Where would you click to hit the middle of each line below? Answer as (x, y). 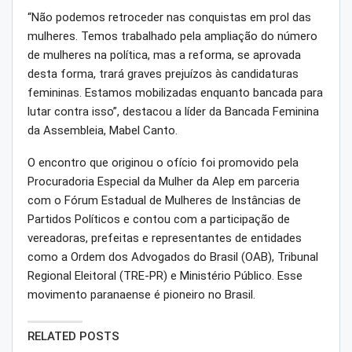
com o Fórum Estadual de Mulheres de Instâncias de (164, 201)
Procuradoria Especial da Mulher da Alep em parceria (163, 182)
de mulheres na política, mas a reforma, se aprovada (164, 55)
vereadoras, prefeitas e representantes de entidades (165, 238)
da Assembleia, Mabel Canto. (103, 131)
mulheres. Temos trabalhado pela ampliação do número (172, 37)
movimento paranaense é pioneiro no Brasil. (141, 295)
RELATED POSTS (73, 337)
